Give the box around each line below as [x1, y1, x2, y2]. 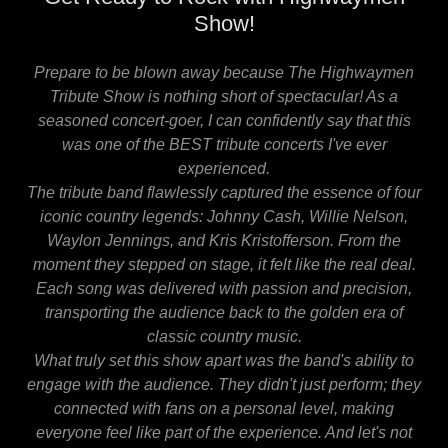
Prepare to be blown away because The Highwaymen [34, 63, 414, 81]
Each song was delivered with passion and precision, [36, 279, 412, 297]
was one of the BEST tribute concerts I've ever [61, 135, 387, 153]
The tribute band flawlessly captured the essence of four [27, 183, 421, 201]
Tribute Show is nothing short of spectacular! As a [50, 87, 398, 105]
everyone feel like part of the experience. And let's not [36, 423, 412, 441]
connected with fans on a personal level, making [54, 399, 394, 417]
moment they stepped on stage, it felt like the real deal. [32, 255, 416, 273]
